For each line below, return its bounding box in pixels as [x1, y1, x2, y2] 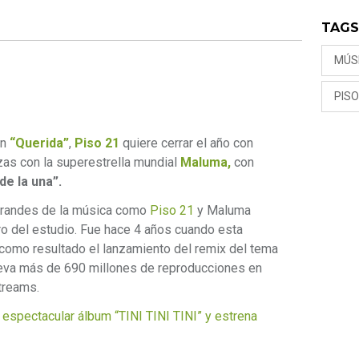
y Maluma [194, 202, 251, 218]
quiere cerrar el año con [119, 135, 253, 151]
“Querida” [10, 135, 69, 151]
